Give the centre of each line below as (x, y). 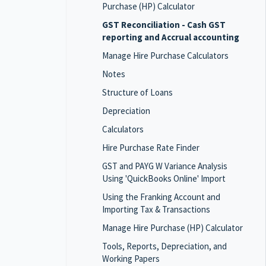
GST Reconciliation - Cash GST (164, 25)
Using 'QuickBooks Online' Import (164, 178)
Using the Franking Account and (161, 197)
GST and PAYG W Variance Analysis (165, 166)
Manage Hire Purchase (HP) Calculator (172, 228)
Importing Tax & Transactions (156, 209)
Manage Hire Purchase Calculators (165, 56)
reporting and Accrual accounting (171, 37)
